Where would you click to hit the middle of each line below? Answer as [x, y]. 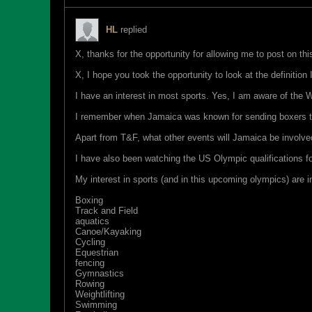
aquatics [92, 221]
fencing [90, 263]
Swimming [96, 305]
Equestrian [97, 252]
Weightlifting [100, 294]
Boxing [89, 200]
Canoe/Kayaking [108, 232]
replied [132, 30]
